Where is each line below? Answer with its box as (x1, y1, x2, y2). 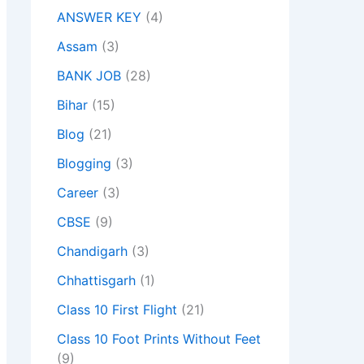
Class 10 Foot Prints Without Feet (57, 331, 261, 348)
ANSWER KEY (57, 9, 141, 26)
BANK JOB (57, 67, 121, 84)
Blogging (57, 155, 111, 172)
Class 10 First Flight (57, 301, 177, 318)
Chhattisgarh (57, 272, 136, 289)
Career (57, 184, 98, 201)
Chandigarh (57, 243, 128, 260)
